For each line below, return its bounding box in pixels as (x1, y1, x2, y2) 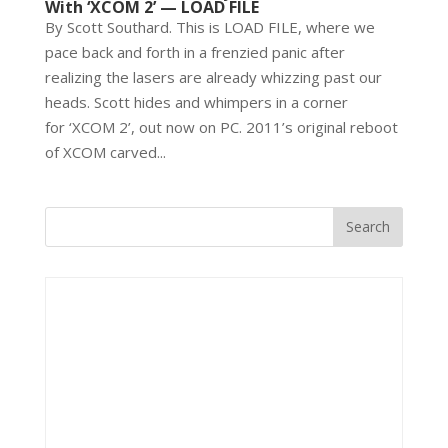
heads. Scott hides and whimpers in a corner (44, 91, 348, 112)
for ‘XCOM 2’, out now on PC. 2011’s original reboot (44, 116, 398, 137)
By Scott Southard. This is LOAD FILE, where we (44, 16, 375, 37)
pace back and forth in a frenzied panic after (44, 41, 345, 62)
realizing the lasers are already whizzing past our (44, 66, 382, 87)
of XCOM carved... (44, 141, 166, 162)
